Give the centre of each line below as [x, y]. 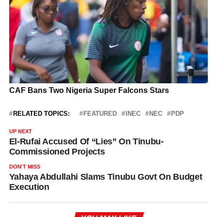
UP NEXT [20, 132]
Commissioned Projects [57, 152]
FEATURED [100, 114]
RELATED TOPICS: [41, 114]
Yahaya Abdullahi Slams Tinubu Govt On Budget [106, 177]
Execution [29, 187]
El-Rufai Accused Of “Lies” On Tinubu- [86, 142]
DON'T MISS [24, 167]
